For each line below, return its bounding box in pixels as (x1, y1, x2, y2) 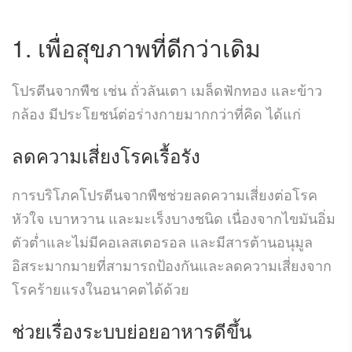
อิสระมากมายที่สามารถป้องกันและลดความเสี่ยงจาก (12, 254, 332, 275)
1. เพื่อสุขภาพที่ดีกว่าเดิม (12, 30, 261, 64)
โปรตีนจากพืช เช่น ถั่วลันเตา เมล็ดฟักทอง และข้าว (12, 79, 322, 100)
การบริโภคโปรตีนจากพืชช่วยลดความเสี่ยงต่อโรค (12, 183, 317, 204)
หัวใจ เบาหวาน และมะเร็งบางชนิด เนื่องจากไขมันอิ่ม (12, 207, 335, 228)
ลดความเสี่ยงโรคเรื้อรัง (12, 141, 200, 169)
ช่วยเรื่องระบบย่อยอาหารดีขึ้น (12, 316, 251, 344)
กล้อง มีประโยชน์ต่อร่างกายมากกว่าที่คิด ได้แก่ (12, 102, 301, 123)
